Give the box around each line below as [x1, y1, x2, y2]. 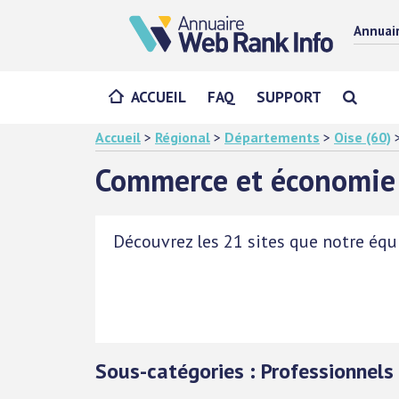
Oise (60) [334, 128, 391, 146]
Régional [155, 128, 210, 146]
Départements [224, 128, 320, 146]
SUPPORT [256, 87, 322, 107]
